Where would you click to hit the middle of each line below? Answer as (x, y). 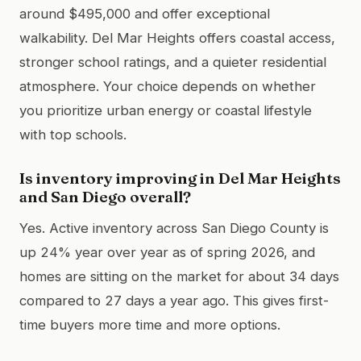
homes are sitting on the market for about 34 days (179, 276)
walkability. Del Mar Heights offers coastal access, (177, 37)
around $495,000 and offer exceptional (145, 13)
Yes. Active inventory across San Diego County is (174, 228)
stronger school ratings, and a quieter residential (173, 62)
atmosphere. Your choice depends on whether (168, 86)
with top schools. (73, 134)
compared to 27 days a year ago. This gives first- (174, 300)
